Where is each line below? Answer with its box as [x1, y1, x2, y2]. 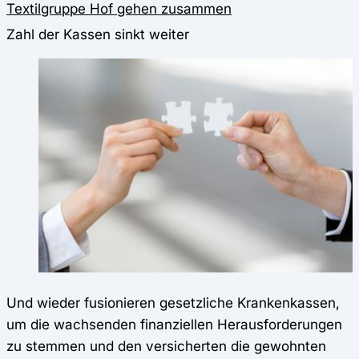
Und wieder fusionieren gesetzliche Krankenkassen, [6, 294, 340, 312]
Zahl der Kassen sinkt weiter [6, 25, 189, 42]
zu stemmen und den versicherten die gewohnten [6, 337, 326, 355]
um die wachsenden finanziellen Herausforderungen [6, 316, 342, 333]
